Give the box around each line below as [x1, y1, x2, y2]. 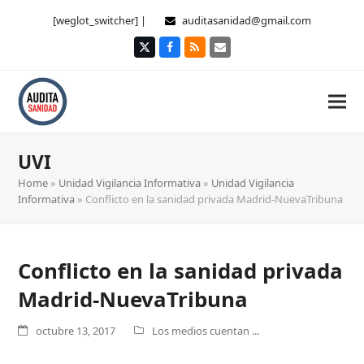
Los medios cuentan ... [152, 323, 260, 338]
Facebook [169, 44, 219, 60]
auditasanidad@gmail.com [182, 13, 311, 28]
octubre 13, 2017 [36, 323, 116, 338]
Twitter [144, 44, 182, 60]
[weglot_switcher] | [53, 13, 149, 28]
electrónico [219, 55, 279, 71]
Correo [219, 44, 256, 60]
